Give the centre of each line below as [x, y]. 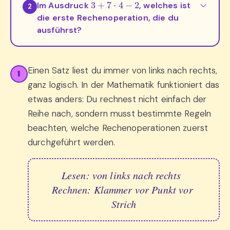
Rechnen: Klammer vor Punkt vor [122, 190]
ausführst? [60, 30]
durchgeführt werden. [71, 142]
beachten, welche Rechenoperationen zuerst [118, 128]
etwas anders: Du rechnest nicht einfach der [117, 99]
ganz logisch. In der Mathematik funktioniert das [124, 84]
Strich [124, 204]
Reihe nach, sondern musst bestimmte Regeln [120, 113]
